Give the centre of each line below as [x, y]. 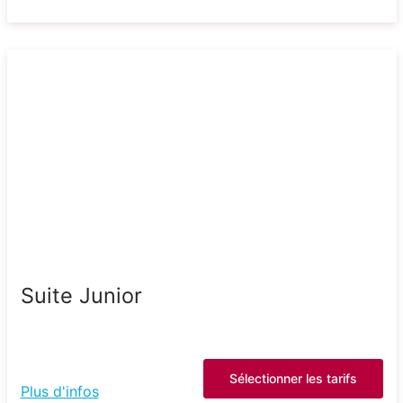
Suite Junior [81, 295]
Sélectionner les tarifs [293, 378]
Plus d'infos [59, 391]
